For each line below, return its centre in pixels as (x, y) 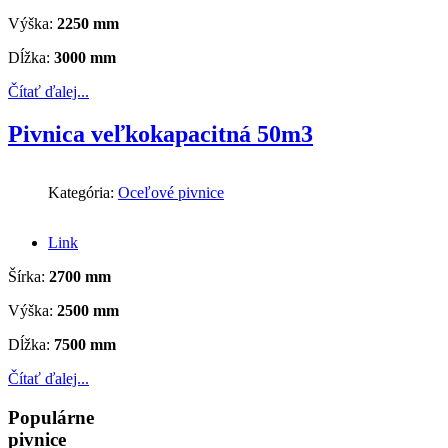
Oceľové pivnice (171, 193)
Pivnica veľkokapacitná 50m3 (160, 134)
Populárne (51, 417)
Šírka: (28, 277)
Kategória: (83, 193)
